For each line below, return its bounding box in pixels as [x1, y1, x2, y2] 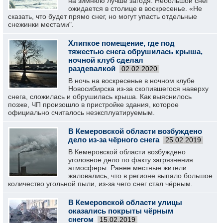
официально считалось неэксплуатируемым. [8, 109, 155, 116]
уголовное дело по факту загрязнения [68, 156, 193, 164]
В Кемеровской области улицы [68, 198, 182, 207]
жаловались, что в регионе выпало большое [68, 172, 213, 180]
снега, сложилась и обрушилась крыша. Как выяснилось [8, 93, 192, 101]
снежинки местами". [8, 20, 74, 28]
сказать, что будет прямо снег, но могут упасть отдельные [8, 12, 197, 20]
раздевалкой [68, 64, 115, 73]
